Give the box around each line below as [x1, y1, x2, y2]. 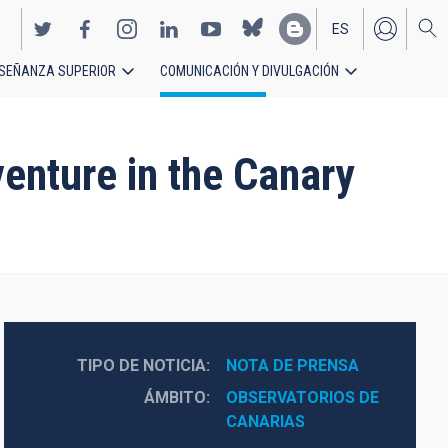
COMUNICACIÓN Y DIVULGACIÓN [160, 63, 339, 79]
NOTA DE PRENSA [225, 356, 359, 375]
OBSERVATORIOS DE [225, 388, 379, 407]
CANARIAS [225, 412, 305, 431]
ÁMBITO [143, 388, 206, 407]
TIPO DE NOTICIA [76, 356, 206, 375]
